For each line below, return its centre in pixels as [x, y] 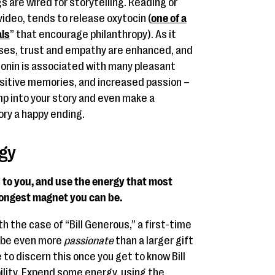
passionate [88, 241]
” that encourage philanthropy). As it [93, 34]
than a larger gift [153, 241]
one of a [168, 18]
